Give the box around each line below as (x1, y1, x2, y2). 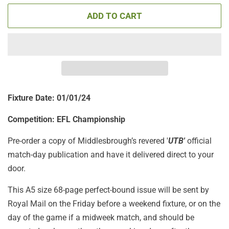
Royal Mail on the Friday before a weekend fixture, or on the (8, 198, 220, 209)
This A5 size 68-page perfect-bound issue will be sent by (8, 185, 209, 195)
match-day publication (8, 149, 88, 159)
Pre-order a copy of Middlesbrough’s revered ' (8, 135, 168, 146)
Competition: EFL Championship (8, 114, 125, 124)
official (185, 135, 212, 146)
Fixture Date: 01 (8, 93, 66, 103)
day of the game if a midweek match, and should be (8, 212, 194, 222)
